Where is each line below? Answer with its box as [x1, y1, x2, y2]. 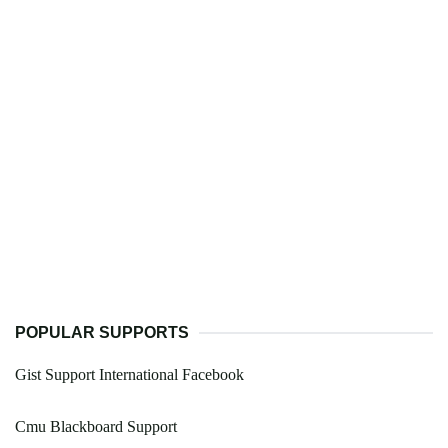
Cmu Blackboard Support [15, 418, 177, 436]
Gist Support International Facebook [15, 366, 244, 384]
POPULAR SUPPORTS [15, 324, 189, 342]
